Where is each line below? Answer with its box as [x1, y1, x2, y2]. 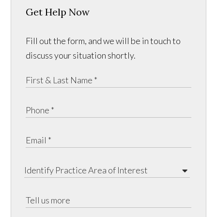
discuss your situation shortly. [26, 50, 136, 61]
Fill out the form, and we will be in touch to [26, 35, 181, 46]
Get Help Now [26, 6, 90, 18]
